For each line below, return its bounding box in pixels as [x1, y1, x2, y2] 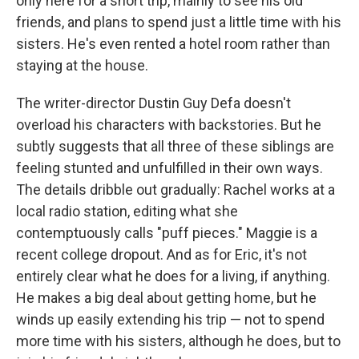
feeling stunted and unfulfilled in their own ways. [16, 159, 323, 177]
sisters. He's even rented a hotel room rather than [16, 35, 330, 53]
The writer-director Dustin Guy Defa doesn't [16, 95, 291, 112]
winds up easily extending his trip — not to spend [16, 311, 325, 329]
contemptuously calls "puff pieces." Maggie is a [16, 224, 317, 242]
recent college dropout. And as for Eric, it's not [16, 246, 307, 264]
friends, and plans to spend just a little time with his [16, 14, 341, 31]
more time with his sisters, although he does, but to [16, 333, 341, 350]
